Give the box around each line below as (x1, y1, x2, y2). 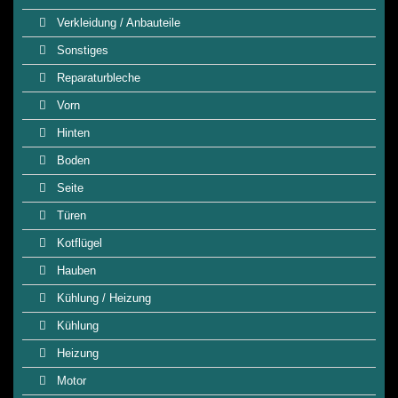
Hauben (53, 264, 96, 277)
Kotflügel (53, 236, 102, 250)
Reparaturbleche (53, 71, 140, 84)
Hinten (53, 126, 90, 139)
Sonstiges (53, 44, 108, 57)
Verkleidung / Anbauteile (53, 16, 180, 29)
